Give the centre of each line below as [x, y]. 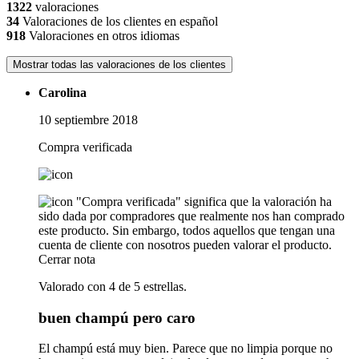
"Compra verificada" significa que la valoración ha [204, 202]
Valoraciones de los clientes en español [119, 21]
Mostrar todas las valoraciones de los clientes [119, 65]
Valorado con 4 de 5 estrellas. [113, 286]
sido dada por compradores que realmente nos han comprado [192, 216]
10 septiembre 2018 [88, 120]
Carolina [63, 93]
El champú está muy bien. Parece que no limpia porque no [186, 349]
